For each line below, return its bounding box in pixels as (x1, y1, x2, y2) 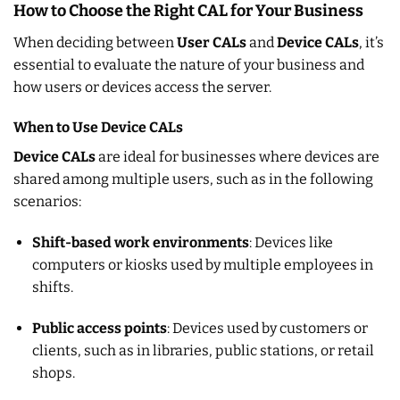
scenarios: (13, 193, 81, 211)
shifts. (31, 279, 73, 296)
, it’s (359, 33, 384, 51)
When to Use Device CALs (13, 119, 183, 137)
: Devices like (248, 234, 333, 252)
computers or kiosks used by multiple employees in (31, 256, 373, 274)
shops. (31, 363, 75, 381)
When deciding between (13, 33, 177, 51)
